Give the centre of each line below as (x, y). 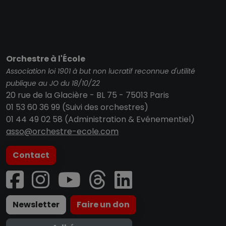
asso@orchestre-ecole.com (62, 132)
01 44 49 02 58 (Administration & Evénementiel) (100, 120)
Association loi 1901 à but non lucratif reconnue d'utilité (101, 71)
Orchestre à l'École (46, 59)
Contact (31, 155)
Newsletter (36, 205)
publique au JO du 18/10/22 (53, 83)
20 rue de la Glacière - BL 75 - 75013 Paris (88, 95)
